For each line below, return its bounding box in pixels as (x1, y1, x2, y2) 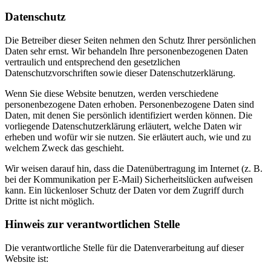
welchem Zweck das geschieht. (5, 142, 124, 153)
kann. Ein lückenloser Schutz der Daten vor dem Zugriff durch (5, 184, 244, 195)
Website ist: (5, 253, 48, 264)
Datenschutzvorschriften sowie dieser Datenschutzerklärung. (5, 67, 235, 78)
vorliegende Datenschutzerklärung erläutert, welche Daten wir (5, 120, 241, 131)
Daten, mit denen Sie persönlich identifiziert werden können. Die (5, 109, 252, 120)
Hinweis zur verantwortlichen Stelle (5, 218, 180, 231)
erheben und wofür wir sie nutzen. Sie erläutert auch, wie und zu (5, 131, 251, 142)
